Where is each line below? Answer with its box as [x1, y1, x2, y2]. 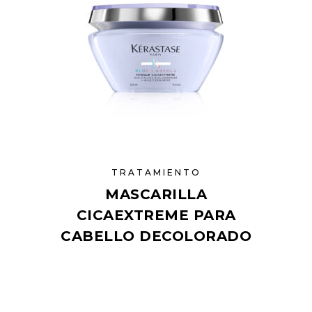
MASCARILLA [105, 186, 207, 203]
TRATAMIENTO [111, 167, 201, 178]
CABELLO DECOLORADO [61, 228, 251, 244]
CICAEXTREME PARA [76, 207, 236, 224]
